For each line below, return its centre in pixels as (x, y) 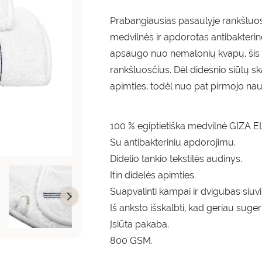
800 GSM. (132, 241)
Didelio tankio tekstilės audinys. (176, 159)
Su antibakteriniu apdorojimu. (173, 142)
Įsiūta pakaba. (140, 224)
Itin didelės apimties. (153, 175)
